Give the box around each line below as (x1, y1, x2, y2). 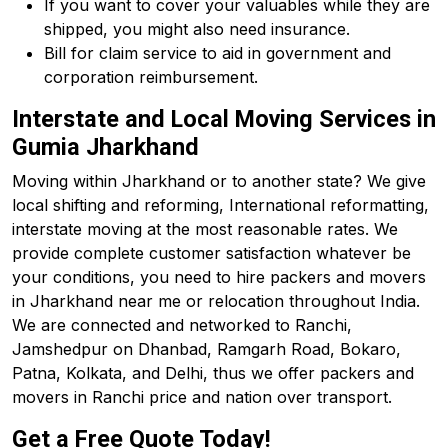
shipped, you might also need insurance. (44, 19, 350, 39)
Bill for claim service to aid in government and (44, 43, 391, 63)
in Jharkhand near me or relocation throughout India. (12, 291, 420, 311)
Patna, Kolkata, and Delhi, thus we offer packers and (12, 363, 414, 383)
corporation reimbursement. (44, 67, 258, 87)
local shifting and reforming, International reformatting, (12, 195, 429, 215)
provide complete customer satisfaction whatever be (12, 243, 411, 263)
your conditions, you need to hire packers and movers (12, 267, 426, 287)
